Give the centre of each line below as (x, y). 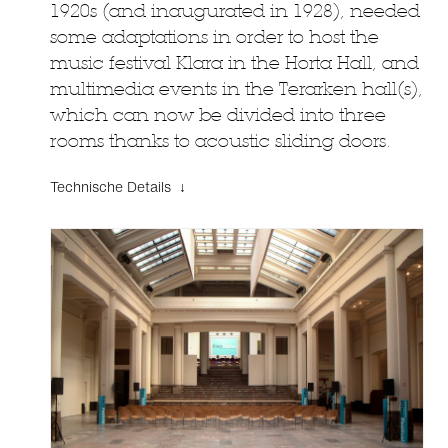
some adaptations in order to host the (214, 36)
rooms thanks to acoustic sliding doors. (220, 140)
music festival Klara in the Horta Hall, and (234, 62)
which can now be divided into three (218, 114)
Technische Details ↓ (118, 186)
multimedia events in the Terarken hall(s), (236, 88)
